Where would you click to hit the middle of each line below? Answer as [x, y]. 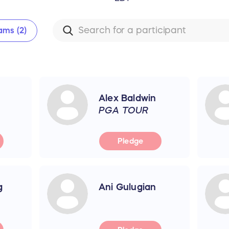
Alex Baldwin [127, 98]
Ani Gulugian [127, 187]
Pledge [130, 141]
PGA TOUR [123, 110]
